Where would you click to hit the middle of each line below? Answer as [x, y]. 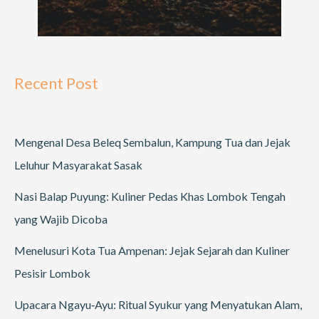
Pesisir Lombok [52, 273]
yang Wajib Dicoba [61, 219]
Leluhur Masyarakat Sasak [78, 165]
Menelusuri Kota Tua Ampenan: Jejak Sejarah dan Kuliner [152, 251]
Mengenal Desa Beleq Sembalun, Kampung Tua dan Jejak [152, 142]
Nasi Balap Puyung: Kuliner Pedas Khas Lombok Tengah [150, 197]
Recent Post [56, 83]
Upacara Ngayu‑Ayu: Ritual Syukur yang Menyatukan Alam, [158, 305]
